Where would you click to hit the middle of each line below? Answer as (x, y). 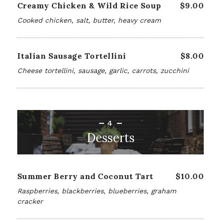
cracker (30, 201)
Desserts (110, 138)
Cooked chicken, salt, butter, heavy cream (89, 20)
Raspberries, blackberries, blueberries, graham (97, 191)
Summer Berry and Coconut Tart (85, 176)
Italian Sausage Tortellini (72, 56)
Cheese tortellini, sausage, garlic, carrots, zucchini (103, 71)
